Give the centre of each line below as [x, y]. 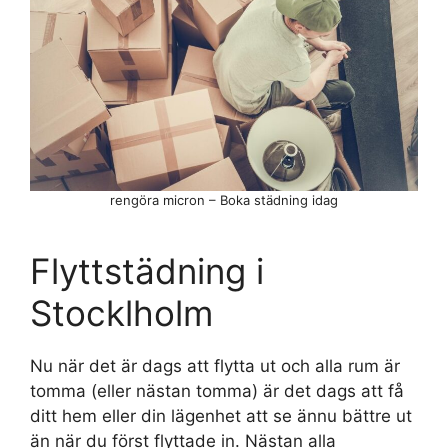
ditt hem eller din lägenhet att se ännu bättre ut [221, 416]
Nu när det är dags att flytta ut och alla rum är [215, 366]
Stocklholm [121, 313]
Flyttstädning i [147, 271]
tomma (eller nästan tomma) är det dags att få [217, 391]
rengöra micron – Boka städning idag [224, 200]
